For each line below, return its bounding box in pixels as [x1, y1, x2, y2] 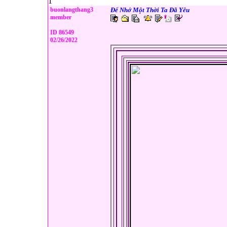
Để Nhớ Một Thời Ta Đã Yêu [110, 6, 190, 14]
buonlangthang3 [49, 6, 93, 13]
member [49, 14, 71, 21]
